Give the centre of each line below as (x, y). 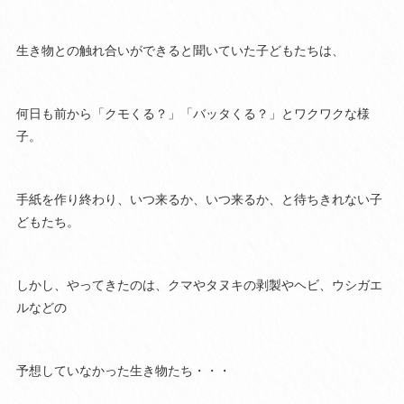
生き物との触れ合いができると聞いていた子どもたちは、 (180, 51)
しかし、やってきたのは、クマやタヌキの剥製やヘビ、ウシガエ (199, 285)
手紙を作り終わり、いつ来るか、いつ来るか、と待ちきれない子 (199, 200)
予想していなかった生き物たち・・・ (123, 371)
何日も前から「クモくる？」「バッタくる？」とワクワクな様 (193, 114)
